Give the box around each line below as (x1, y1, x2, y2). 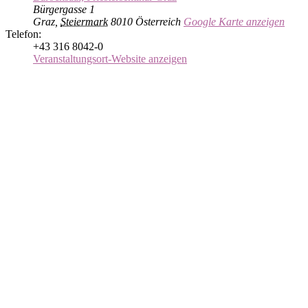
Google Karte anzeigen (184, 16, 285, 28)
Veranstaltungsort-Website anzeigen (33, 53, 187, 65)
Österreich (135, 16, 181, 28)
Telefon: (5, 28, 41, 41)
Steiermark (60, 16, 108, 28)
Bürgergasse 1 (33, 3, 95, 16)
